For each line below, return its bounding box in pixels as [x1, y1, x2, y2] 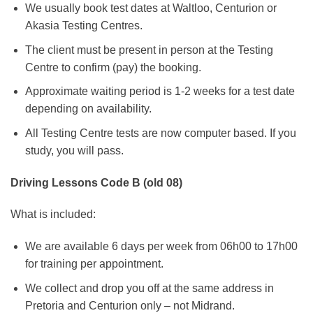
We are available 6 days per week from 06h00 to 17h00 [24, 240, 298, 253]
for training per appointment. [24, 258, 163, 270]
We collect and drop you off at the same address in [24, 282, 274, 294]
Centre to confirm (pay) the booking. [24, 61, 201, 73]
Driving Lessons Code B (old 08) [10, 176, 182, 189]
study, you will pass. [24, 144, 124, 156]
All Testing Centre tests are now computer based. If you [24, 126, 296, 139]
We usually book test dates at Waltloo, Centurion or [24, 2, 277, 15]
